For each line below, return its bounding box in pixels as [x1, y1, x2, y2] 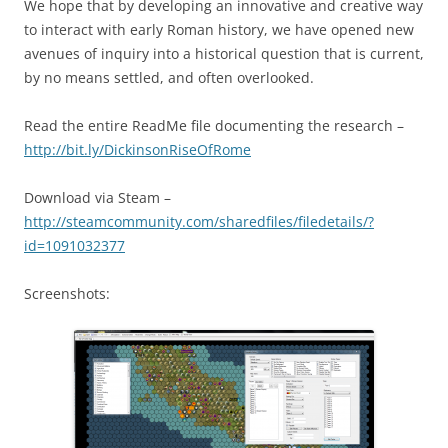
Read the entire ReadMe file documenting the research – [24, 116, 404, 135]
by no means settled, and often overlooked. [24, 68, 314, 87]
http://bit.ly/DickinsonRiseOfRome [24, 140, 251, 159]
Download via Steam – [24, 188, 171, 207]
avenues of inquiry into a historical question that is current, [24, 44, 424, 63]
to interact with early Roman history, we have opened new [24, 20, 414, 39]
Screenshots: [24, 284, 110, 303]
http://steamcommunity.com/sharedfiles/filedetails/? [24, 212, 374, 231]
